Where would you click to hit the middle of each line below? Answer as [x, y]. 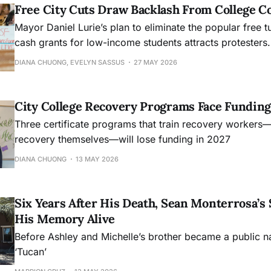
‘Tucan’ [31, 252]
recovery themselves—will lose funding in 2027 [122, 139]
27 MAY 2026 [155, 63]
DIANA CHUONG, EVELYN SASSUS [70, 63]
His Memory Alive [65, 219]
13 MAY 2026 [97, 159]
